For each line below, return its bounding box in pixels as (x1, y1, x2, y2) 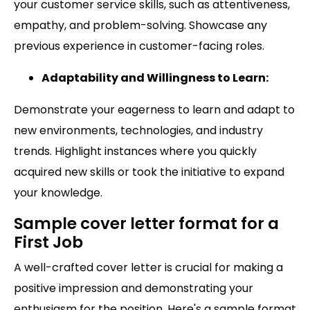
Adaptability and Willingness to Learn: (42, 70, 268, 86)
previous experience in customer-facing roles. (14, 38, 264, 55)
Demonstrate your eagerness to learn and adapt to (14, 102, 295, 118)
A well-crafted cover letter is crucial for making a (14, 259, 283, 276)
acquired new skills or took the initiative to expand (14, 164, 284, 181)
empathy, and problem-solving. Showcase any (14, 17, 267, 34)
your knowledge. (14, 185, 102, 201)
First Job (14, 231, 83, 254)
